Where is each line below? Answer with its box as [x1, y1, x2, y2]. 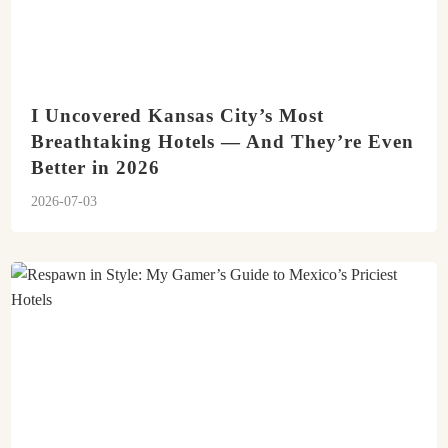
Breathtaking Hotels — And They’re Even [31, 131, 415, 152]
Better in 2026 [31, 157, 161, 178]
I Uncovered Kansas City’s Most [31, 105, 325, 126]
